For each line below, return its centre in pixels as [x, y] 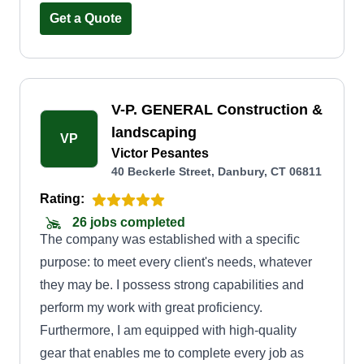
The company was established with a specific [170, 239]
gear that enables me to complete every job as [172, 353]
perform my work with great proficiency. [151, 308]
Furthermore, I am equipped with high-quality [168, 330]
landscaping [154, 132]
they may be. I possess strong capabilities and [172, 285]
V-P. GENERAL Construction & [217, 110]
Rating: [62, 199]
